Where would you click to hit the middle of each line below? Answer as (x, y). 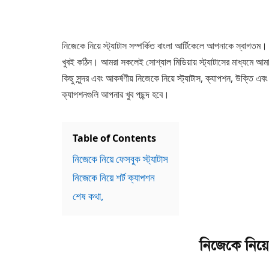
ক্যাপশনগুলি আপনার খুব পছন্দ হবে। (116, 94)
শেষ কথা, (88, 196)
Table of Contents (114, 138)
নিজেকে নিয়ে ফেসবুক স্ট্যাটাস (120, 159)
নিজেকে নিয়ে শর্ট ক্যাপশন (114, 177)
